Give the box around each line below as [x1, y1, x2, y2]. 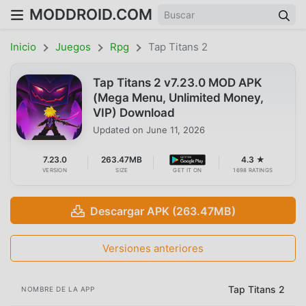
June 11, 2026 [146, 124, 205, 135]
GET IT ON [173, 166, 202, 173]
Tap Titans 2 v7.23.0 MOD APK [93, 75, 262, 89]
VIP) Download [93, 105, 175, 120]
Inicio [10, 40, 36, 53]
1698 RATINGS [233, 166, 273, 173]
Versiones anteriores [102, 241, 204, 255]
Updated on [93, 124, 146, 135]
